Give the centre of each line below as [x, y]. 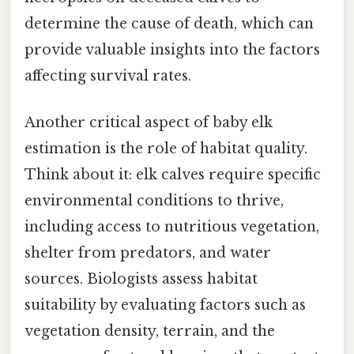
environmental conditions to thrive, [154, 200]
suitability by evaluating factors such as [165, 305]
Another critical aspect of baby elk [149, 122]
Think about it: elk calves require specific [173, 174]
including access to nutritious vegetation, [172, 226]
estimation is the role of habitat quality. [166, 148]
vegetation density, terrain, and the [150, 331]
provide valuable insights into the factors [172, 49]
